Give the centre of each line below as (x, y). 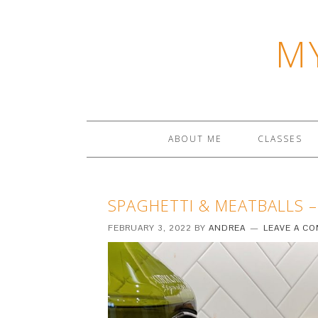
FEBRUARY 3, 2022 (150, 228)
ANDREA (227, 228)
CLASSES (280, 139)
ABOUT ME (195, 139)
